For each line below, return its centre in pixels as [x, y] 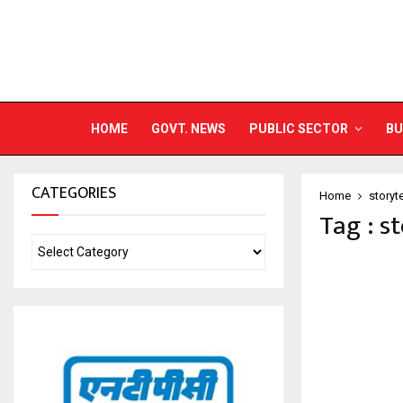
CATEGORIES [74, 193]
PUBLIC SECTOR [299, 129]
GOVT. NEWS [188, 129]
